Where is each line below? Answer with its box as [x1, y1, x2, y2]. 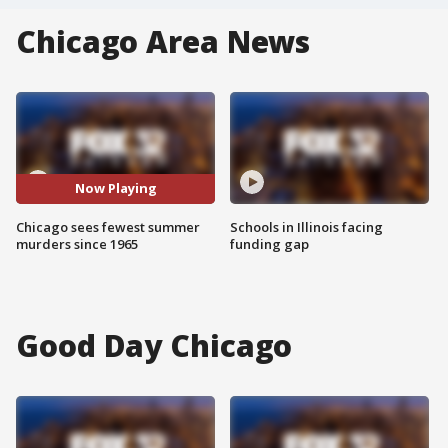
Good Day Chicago [16, 324, 293, 366]
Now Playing [74, 179, 157, 198]
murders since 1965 [16, 234, 138, 253]
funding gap [230, 234, 309, 253]
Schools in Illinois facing [230, 217, 383, 236]
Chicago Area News [16, 21, 311, 62]
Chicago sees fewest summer [16, 217, 200, 236]
